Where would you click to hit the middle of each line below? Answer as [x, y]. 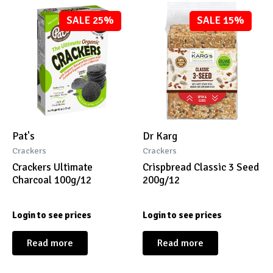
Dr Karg [160, 136]
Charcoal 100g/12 [52, 180]
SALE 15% [221, 21]
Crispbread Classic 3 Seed [201, 167]
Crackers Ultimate [52, 167]
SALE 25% [90, 21]
